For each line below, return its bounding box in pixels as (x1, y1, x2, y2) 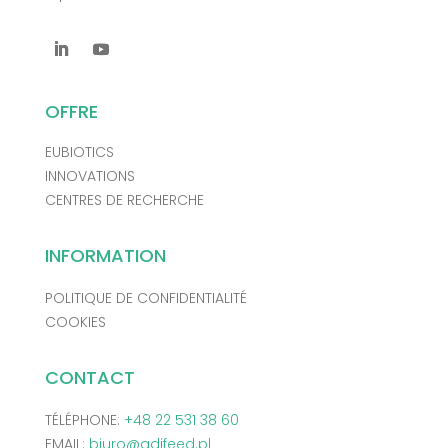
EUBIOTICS (44, 142, 114, 163)
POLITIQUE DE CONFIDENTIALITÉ (44, 288, 247, 309)
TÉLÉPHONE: (44, 410, 124, 431)
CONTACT (44, 365, 135, 391)
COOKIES (44, 312, 106, 333)
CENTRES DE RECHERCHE (44, 190, 204, 211)
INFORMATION (44, 243, 166, 269)
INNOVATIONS (44, 166, 135, 187)
